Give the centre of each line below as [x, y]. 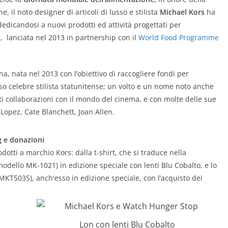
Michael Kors [182, 12]
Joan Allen [95, 111]
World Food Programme [179, 37]
